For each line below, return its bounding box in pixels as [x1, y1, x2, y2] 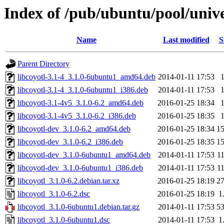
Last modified [162, 35, 209, 44]
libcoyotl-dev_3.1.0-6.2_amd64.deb [17, 124, 130, 133]
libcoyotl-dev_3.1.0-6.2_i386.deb [17, 137, 123, 146]
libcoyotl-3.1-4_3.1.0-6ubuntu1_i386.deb [17, 85, 148, 94]
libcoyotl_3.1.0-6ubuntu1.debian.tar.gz [17, 202, 139, 211]
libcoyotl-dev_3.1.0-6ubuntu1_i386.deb [17, 163, 143, 172]
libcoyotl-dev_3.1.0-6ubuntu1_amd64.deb [17, 150, 150, 159]
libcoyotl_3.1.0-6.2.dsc [17, 189, 90, 198]
